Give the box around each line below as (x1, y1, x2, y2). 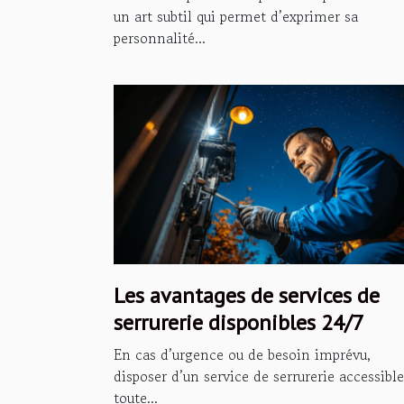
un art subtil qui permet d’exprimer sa (114, 5, 358, 28)
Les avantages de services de (114, 281, 380, 310)
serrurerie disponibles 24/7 (114, 308, 364, 337)
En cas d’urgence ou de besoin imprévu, (114, 344, 371, 366)
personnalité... (114, 27, 206, 50)
